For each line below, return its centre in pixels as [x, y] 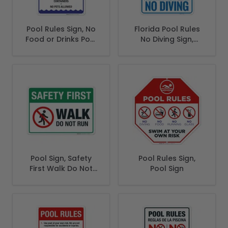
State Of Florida [167, 60]
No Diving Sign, [167, 39]
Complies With [167, 50]
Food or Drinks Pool [61, 39]
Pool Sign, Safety [61, 159]
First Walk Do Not [61, 169]
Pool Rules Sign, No [61, 29]
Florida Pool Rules [167, 29]
